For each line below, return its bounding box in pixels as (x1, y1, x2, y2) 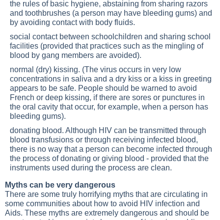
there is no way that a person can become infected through (10, 145, 212, 153)
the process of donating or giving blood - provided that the (10, 154, 209, 163)
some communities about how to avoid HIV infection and (5, 199, 200, 208)
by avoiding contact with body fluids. (10, 18, 139, 27)
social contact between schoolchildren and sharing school (10, 32, 211, 41)
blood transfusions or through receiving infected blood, (10, 136, 198, 144)
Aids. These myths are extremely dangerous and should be (5, 209, 209, 217)
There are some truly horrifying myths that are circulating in (5, 190, 208, 198)
